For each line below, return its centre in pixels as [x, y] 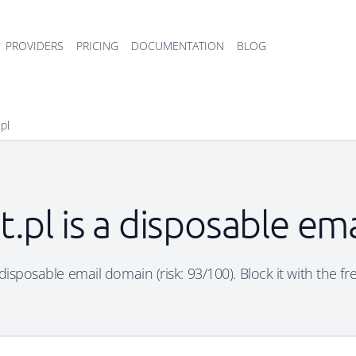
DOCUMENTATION [178, 46]
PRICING [97, 46]
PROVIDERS [35, 46]
